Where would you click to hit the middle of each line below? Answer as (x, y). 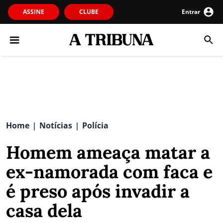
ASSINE (34, 12)
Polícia (95, 125)
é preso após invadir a (98, 191)
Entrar (191, 12)
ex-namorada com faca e (109, 172)
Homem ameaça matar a (108, 152)
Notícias (56, 125)
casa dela (44, 211)
